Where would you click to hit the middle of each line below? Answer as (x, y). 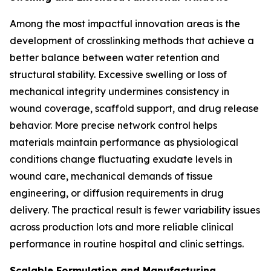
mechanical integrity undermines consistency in (119, 91)
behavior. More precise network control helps (113, 125)
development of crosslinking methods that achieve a (132, 40)
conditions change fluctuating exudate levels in (121, 159)
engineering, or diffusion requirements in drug (117, 193)
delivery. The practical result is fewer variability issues (135, 210)
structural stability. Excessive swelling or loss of (118, 74)
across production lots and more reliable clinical (122, 227)
